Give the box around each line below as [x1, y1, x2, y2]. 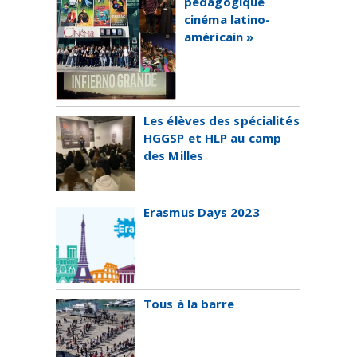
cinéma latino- [184, 11, 271, 27]
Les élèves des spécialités [143, 112, 300, 128]
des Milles [143, 147, 203, 163]
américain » [184, 29, 254, 45]
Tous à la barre [143, 296, 235, 312]
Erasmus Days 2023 [143, 204, 260, 220]
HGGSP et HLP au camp [143, 130, 282, 146]
